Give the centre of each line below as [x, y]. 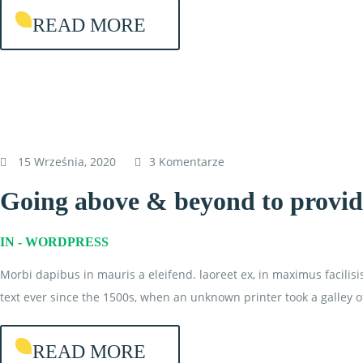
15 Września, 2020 [67, 162]
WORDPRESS [67, 242]
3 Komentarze [187, 162]
